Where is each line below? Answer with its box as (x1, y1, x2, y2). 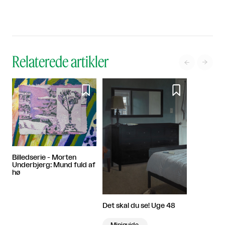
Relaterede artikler (12, 52, 108, 71)
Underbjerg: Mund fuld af (12, 161, 95, 169)
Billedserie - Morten (12, 154, 76, 161)
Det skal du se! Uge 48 (102, 202, 175, 210)
